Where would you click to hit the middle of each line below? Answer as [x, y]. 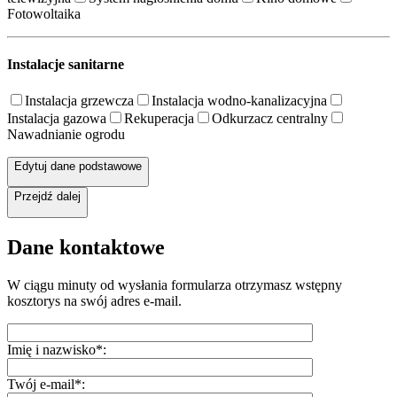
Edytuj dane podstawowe [78, 167]
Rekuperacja [159, 119]
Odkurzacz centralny [270, 119]
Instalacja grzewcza [79, 101]
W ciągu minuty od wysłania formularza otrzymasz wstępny [175, 284]
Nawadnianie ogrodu [66, 135]
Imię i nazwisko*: [57, 349]
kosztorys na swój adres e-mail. [94, 300]
